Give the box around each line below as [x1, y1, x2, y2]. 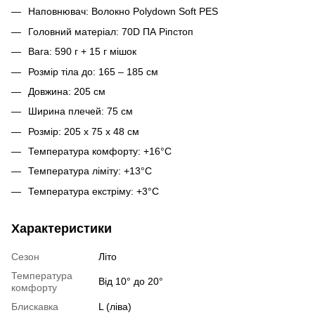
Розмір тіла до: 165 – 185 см [28, 65, 158, 77]
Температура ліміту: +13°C [28, 165, 152, 177]
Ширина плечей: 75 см [28, 105, 133, 117]
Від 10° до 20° [98, 275, 163, 287]
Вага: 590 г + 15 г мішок [28, 46, 136, 58]
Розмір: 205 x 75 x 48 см [28, 125, 139, 137]
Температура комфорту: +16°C [28, 146, 172, 157]
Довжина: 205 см [28, 85, 105, 97]
